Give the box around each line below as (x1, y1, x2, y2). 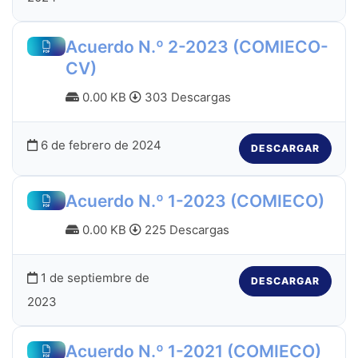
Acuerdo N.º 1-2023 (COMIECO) (65, 191, 324, 212)
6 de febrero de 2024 (37, 137, 161, 153)
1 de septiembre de (37, 269, 149, 285)
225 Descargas (141, 222, 229, 238)
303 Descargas (141, 89, 231, 105)
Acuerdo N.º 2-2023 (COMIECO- (65, 37, 328, 58)
